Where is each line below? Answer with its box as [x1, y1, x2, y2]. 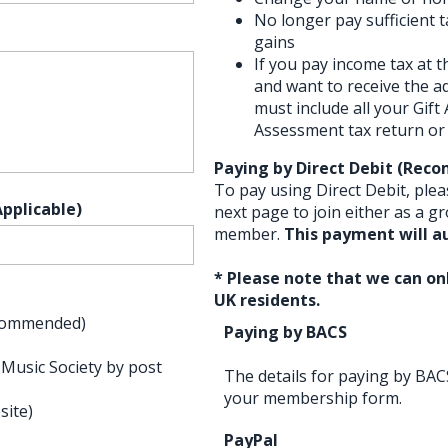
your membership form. [224, 386, 402, 409]
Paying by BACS [224, 320, 347, 343]
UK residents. [214, 288, 320, 311]
